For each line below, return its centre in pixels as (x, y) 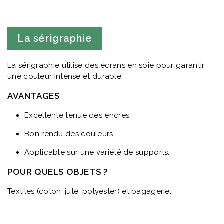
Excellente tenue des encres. (78, 115)
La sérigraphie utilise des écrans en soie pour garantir (106, 65)
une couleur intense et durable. (65, 76)
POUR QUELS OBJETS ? (58, 172)
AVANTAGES (34, 96)
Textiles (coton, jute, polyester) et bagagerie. (90, 191)
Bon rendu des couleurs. (70, 134)
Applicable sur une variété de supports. (97, 152)
